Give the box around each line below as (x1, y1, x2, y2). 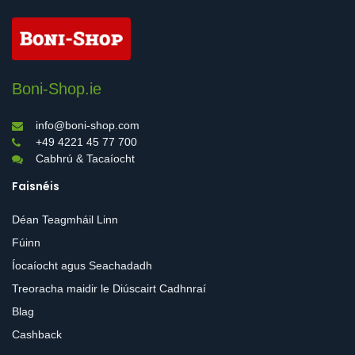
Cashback (12, 327, 62, 341)
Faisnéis (12, 177, 59, 194)
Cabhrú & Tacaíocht (36, 151, 135, 165)
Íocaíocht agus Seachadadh (12, 258, 152, 272)
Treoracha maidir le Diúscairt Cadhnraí (12, 281, 206, 295)
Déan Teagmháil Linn (12, 212, 118, 226)
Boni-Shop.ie (12, 79, 101, 97)
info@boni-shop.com (36, 118, 139, 132)
